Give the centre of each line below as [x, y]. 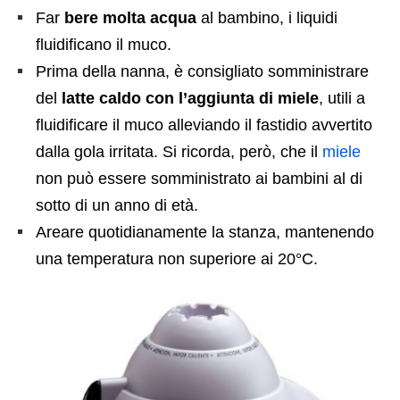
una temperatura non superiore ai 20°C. [177, 258]
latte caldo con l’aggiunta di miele [190, 98]
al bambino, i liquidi [267, 17]
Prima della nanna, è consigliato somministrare [202, 71]
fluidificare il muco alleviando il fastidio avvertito [204, 125]
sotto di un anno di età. [117, 205]
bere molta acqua [128, 17]
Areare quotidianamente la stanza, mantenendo [205, 232]
